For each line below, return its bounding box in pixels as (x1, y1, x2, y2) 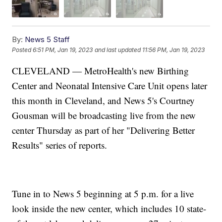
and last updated (95, 46, 141, 54)
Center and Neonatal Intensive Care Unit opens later (12, 79, 208, 92)
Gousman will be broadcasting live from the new (12, 109, 196, 121)
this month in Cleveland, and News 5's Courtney (12, 94, 195, 107)
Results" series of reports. (12, 138, 108, 151)
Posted (12, 46, 33, 54)
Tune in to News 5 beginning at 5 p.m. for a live (12, 187, 194, 200)
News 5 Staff (25, 34, 70, 44)
